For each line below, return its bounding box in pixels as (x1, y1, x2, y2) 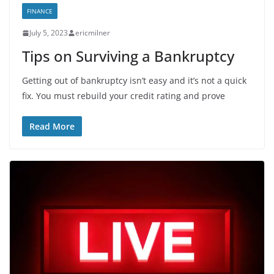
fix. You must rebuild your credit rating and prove (22, 90, 225, 102)
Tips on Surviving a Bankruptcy (22, 46, 234, 67)
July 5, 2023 (29, 28, 68, 39)
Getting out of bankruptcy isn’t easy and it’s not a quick (22, 75, 246, 87)
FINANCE (27, 7, 53, 16)
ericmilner (75, 28, 110, 39)
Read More (29, 120, 75, 133)
